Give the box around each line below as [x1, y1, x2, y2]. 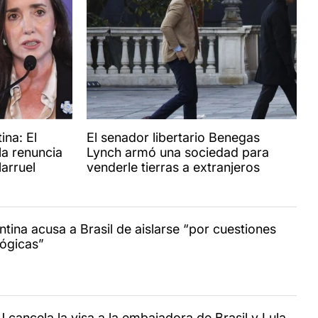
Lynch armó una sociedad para [87, 145, 269, 160]
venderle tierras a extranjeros [87, 160, 260, 175]
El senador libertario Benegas [87, 130, 260, 146]
